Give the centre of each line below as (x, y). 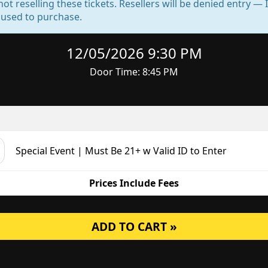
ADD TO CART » (134, 226)
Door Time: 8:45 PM (134, 72)
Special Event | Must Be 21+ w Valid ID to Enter (121, 151)
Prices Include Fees (134, 183)
